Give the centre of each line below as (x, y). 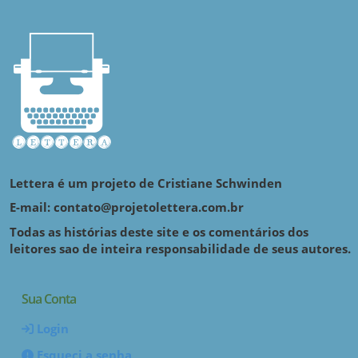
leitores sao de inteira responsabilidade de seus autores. (180, 249)
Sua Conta (49, 299)
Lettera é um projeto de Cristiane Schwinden (146, 183)
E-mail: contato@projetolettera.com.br (127, 207)
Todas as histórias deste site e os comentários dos (159, 232)
